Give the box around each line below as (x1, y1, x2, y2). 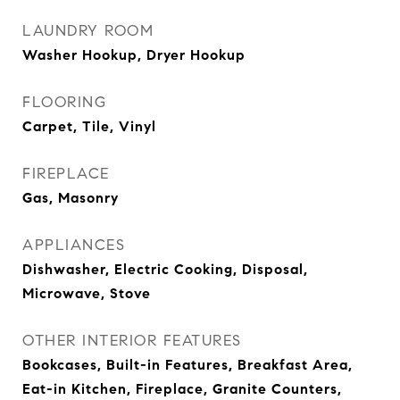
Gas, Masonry (22, 189, 119, 206)
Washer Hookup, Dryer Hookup (22, 46, 246, 63)
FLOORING (22, 93, 106, 112)
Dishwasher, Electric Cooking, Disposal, (22, 261, 308, 278)
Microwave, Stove (22, 285, 151, 302)
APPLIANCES (22, 236, 125, 254)
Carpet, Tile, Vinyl (22, 118, 156, 135)
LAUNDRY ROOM (22, 21, 154, 40)
